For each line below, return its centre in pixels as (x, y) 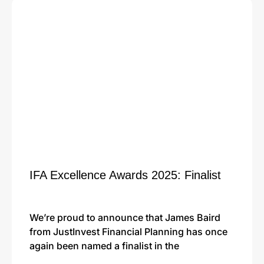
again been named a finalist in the (104, 245)
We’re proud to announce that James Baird (125, 217)
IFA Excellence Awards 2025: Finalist (125, 175)
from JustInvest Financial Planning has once (128, 231)
